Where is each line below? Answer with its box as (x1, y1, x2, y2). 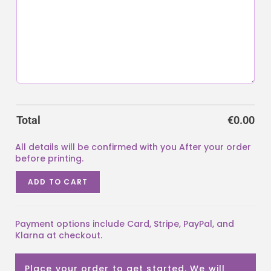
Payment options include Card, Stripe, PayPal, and (15, 218, 234, 230)
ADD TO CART (28, 177, 88, 188)
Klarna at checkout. (15, 229, 102, 242)
